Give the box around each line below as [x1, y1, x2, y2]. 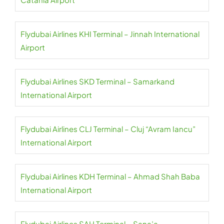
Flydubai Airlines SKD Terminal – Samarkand [20, 76, 174, 86]
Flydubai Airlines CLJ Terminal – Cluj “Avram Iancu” [20, 124, 195, 134]
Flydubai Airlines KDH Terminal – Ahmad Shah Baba [20, 171, 200, 181]
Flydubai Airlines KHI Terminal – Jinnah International [20, 29, 199, 39]
